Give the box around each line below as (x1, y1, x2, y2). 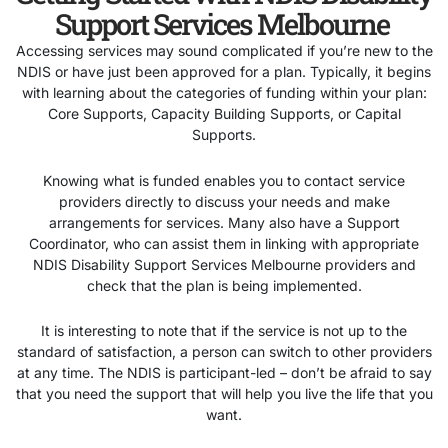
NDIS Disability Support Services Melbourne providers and (32, 255, 416, 273)
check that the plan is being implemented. (86, 276, 362, 294)
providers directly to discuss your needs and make (58, 192, 390, 210)
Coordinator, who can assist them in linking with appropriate (29, 234, 419, 252)
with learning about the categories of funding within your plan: (21, 84, 427, 102)
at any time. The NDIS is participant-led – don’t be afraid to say (16, 364, 432, 382)
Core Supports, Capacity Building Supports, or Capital (47, 105, 401, 123)
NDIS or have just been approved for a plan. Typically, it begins (17, 63, 431, 81)
